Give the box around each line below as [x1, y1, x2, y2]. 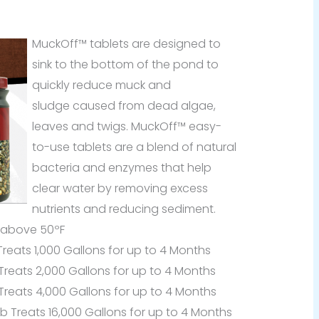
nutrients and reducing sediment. [31, 200, 216, 217]
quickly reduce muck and [31, 76, 171, 93]
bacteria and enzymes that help [31, 159, 211, 176]
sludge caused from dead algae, [31, 97, 216, 114]
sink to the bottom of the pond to [31, 56, 219, 73]
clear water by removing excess [31, 179, 208, 197]
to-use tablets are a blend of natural [31, 138, 236, 155]
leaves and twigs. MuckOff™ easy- [31, 117, 221, 135]
